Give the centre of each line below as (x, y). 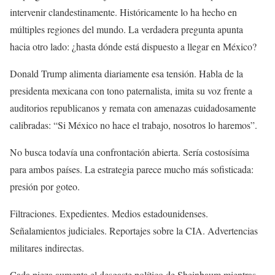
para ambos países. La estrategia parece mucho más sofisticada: (132, 169)
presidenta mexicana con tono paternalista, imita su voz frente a (131, 91)
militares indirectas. (47, 248)
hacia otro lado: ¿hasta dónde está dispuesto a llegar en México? (133, 47)
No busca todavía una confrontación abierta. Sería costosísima (130, 152)
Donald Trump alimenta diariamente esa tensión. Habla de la (126, 74)
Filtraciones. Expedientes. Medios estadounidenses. (109, 214)
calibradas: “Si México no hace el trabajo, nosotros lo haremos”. (134, 125)
